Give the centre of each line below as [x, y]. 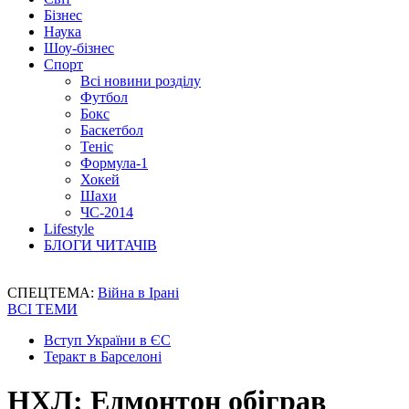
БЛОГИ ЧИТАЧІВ [100, 245]
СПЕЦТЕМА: [52, 293]
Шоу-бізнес [79, 48]
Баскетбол [112, 130]
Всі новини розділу [141, 81]
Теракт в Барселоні [103, 357]
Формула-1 [114, 163]
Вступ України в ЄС [107, 340]
